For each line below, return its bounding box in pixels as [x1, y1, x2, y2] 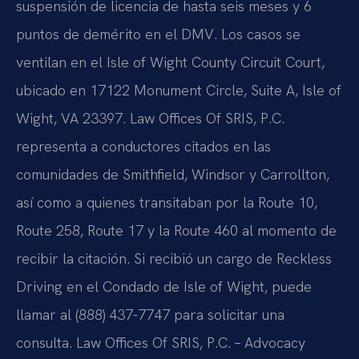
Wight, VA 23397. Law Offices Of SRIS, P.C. [16, 109, 284, 128]
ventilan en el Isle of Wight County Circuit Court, [16, 53, 325, 72]
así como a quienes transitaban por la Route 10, [16, 193, 317, 212]
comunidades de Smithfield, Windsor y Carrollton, [16, 165, 329, 184]
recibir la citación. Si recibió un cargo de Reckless [16, 249, 332, 268]
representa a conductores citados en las [16, 137, 271, 156]
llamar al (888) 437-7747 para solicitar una [16, 305, 284, 325]
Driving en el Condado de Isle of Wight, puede [16, 277, 312, 296]
